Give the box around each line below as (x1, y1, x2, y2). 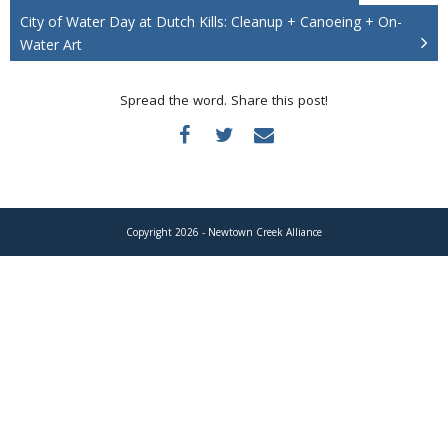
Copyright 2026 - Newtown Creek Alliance (126, 225, 322, 239)
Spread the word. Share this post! (120, 91, 328, 109)
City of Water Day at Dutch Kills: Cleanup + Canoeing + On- (20, 12, 402, 31)
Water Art (20, 35, 82, 54)
